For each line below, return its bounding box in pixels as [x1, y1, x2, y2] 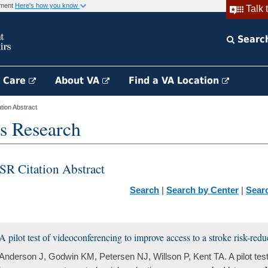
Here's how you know [15, 2, 80, 9]
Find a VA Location [129, 75, 222, 86]
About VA [55, 75, 102, 86]
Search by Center [166, 185, 239, 195]
